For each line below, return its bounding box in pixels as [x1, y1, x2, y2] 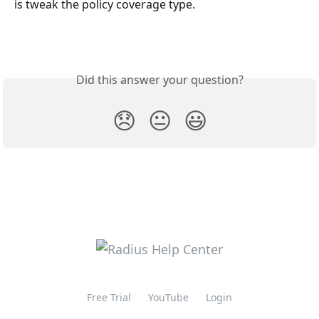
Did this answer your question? [75, 71, 244, 88]
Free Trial [87, 291, 131, 305]
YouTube [148, 291, 189, 305]
